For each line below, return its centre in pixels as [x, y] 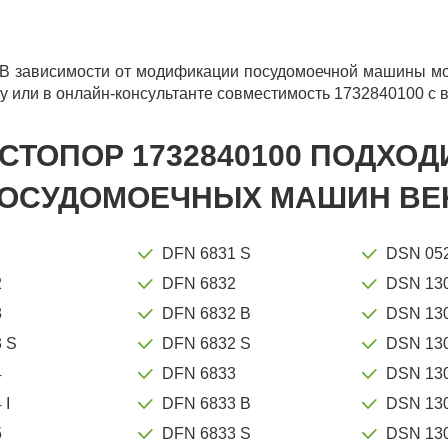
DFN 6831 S [207, 253]
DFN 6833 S [207, 433]
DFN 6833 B [207, 403]
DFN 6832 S [207, 343]
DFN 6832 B [207, 313]
